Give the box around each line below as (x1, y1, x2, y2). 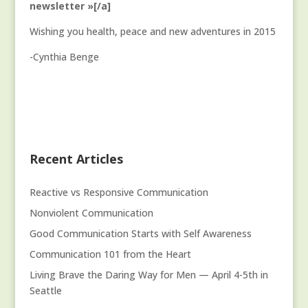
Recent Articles (29, 151, 123, 168)
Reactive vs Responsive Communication (29, 186, 211, 199)
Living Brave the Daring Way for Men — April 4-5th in (29, 268, 268, 282)
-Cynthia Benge (29, 50, 99, 64)
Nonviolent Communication (29, 206, 153, 220)
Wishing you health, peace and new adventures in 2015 (29, 25, 276, 38)
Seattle (29, 284, 62, 298)
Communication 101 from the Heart (29, 247, 191, 261)
